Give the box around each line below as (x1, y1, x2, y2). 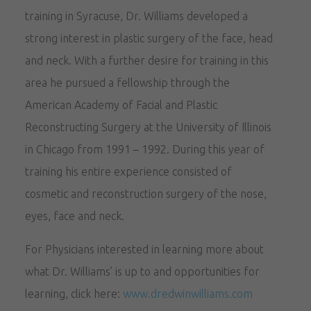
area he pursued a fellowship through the (25, 76, 230, 89)
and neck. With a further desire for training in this (25, 53, 269, 67)
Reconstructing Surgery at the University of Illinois (25, 120, 272, 133)
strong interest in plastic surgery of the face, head (25, 31, 274, 44)
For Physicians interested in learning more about (25, 242, 264, 255)
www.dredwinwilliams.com (123, 287, 253, 300)
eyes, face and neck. (25, 209, 125, 222)
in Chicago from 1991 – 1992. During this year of (25, 142, 265, 155)
